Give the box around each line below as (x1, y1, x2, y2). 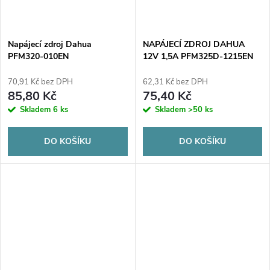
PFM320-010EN (8, 51, 69, 63)
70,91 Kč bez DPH (8, 77, 73, 88)
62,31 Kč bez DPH (142, 77, 208, 88)
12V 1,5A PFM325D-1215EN (142, 51, 253, 63)
